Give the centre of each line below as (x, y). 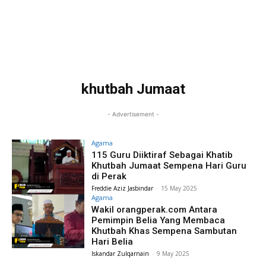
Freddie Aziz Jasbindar (123, 188)
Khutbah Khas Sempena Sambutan (164, 231)
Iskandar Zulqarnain (121, 253)
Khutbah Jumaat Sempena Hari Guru (169, 165)
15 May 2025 (179, 188)
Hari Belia (113, 241)
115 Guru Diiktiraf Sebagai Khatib (162, 155)
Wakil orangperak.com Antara (155, 209)
